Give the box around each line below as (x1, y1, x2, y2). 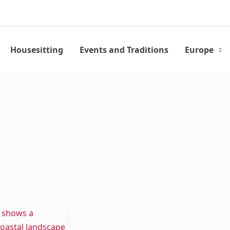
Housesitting (10, 44, 63, 55)
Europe (185, 44, 214, 55)
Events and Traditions (80, 44, 168, 55)
